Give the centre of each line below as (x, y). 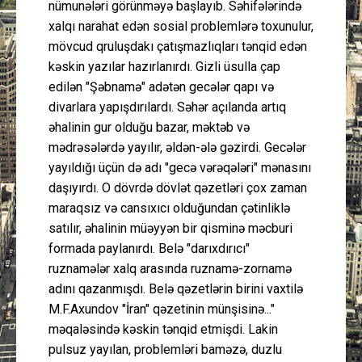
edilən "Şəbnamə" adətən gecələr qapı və (161, 86)
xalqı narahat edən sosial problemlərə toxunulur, (181, 26)
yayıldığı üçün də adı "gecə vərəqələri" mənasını (180, 167)
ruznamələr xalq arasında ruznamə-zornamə (170, 268)
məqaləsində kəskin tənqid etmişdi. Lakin (163, 329)
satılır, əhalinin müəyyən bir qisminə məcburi (170, 228)
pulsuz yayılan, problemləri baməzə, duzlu (165, 349)
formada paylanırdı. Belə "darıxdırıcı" (149, 248)
